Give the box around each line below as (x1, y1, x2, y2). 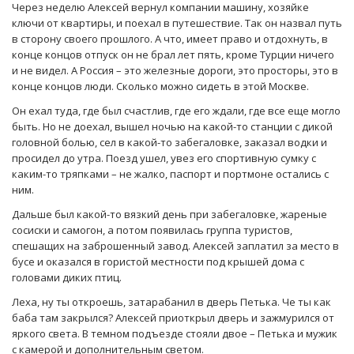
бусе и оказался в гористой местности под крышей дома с (12, 254, 304, 269)
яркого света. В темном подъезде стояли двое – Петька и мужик (12, 326, 337, 341)
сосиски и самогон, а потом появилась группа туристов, (12, 223, 292, 238)
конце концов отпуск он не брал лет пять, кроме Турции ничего (12, 47, 334, 62)
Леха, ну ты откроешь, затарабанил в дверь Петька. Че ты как (12, 295, 331, 310)
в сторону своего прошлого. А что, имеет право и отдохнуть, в (12, 32, 328, 47)
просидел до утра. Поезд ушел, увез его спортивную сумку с (12, 151, 316, 166)
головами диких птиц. (12, 270, 122, 285)
